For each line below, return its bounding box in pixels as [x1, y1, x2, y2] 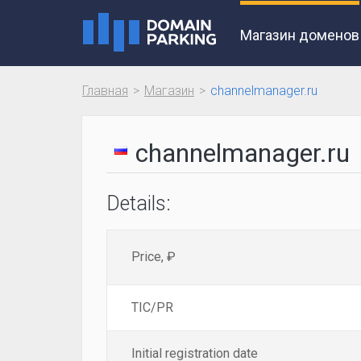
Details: [106, 192, 171, 215]
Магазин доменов [240, 27, 359, 44]
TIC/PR [131, 300, 173, 315]
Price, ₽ [131, 249, 176, 264]
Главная [82, 83, 128, 98]
